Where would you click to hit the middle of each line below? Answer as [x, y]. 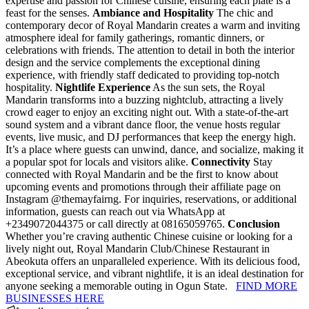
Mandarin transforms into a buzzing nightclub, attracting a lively [144, 99]
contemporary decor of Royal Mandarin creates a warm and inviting [153, 25]
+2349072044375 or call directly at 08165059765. [117, 223]
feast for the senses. [49, 12]
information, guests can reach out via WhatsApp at [115, 211]
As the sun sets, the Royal [208, 87]
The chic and [243, 12]
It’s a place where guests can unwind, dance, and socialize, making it [154, 149]
